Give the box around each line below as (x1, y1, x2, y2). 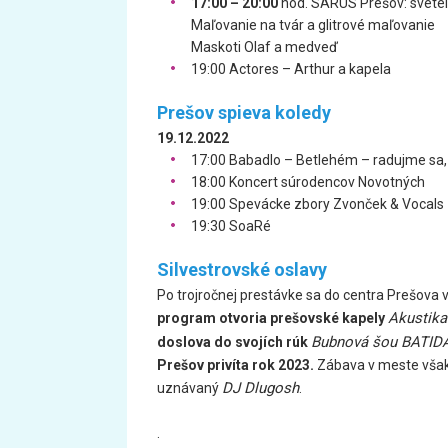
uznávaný (157, 380, 222, 396)
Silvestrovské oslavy (157, 259, 327, 280)
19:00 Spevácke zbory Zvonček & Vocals (191, 196, 444, 212)
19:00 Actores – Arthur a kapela (191, 61, 391, 77)
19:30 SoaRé (191, 218, 271, 234)
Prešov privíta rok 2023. (157, 357, 317, 373)
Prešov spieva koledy (157, 102, 331, 123)
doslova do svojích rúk (157, 334, 311, 350)
